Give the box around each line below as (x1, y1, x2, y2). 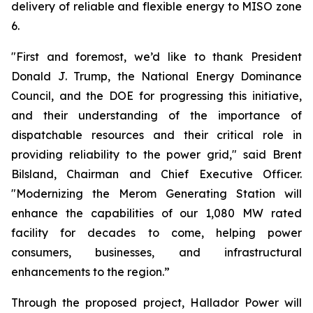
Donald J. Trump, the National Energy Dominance (11, 69, 302, 83)
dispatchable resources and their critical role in (11, 128, 302, 142)
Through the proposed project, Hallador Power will (11, 296, 302, 310)
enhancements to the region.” (11, 265, 170, 279)
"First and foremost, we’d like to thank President (11, 50, 302, 64)
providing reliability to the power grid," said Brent (11, 147, 302, 161)
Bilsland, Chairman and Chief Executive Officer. (11, 167, 302, 181)
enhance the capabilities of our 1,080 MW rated (11, 206, 302, 220)
